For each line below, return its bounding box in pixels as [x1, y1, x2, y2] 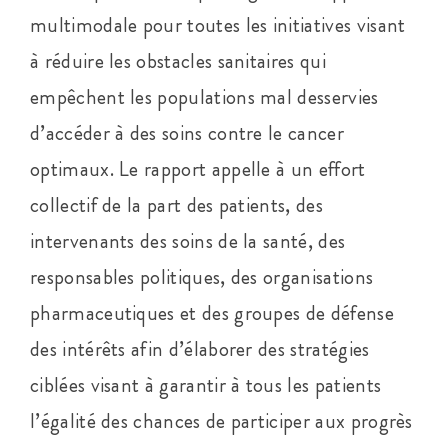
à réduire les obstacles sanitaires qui [29, 45, 326, 76]
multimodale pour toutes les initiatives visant [29, 9, 406, 40]
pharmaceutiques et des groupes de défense [29, 297, 394, 328]
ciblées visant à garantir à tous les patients [29, 369, 382, 400]
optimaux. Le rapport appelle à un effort [29, 153, 366, 184]
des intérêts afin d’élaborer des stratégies [29, 333, 370, 364]
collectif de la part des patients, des [29, 189, 323, 220]
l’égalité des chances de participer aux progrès [29, 405, 413, 436]
